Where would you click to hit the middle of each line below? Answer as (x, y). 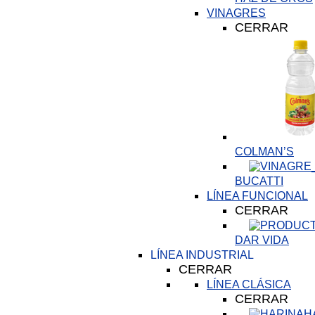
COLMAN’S (264, 152)
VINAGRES (236, 13)
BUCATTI (259, 181)
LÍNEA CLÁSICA (249, 284)
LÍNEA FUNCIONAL (257, 196)
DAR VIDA (262, 240)
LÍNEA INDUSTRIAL (202, 255)
